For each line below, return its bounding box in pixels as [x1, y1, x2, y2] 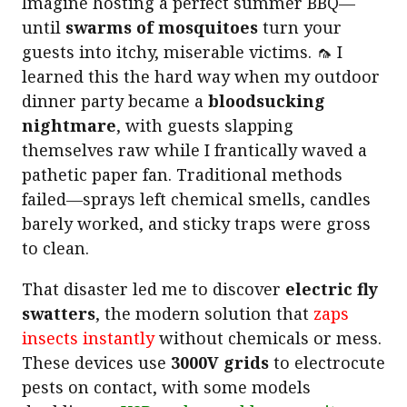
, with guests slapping [116, 114, 293, 136]
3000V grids [171, 351, 269, 373]
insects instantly [22, 326, 154, 349]
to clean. [22, 236, 89, 259]
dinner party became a [22, 89, 208, 112]
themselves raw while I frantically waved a [22, 138, 367, 161]
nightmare [22, 114, 116, 136]
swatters [22, 302, 95, 324]
